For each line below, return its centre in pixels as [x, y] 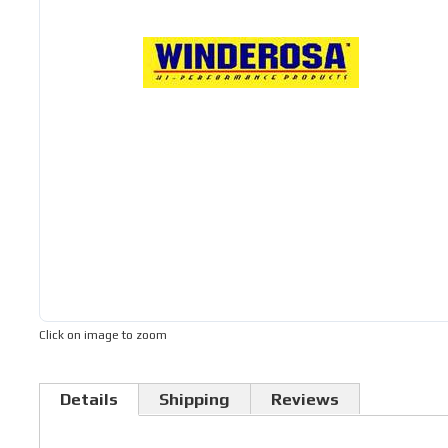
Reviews [304, 399]
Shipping [194, 399]
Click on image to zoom [102, 335]
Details [88, 399]
